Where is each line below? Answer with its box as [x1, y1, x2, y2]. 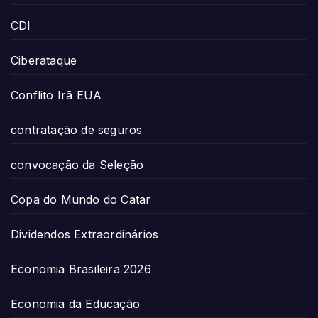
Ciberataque [11, 53, 77, 67]
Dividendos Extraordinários [11, 226, 159, 241]
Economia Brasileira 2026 [11, 261, 151, 276]
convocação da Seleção [11, 157, 144, 172]
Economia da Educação [11, 296, 140, 311]
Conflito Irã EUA [11, 87, 102, 102]
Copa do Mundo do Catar [11, 192, 151, 207]
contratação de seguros [11, 122, 143, 137]
